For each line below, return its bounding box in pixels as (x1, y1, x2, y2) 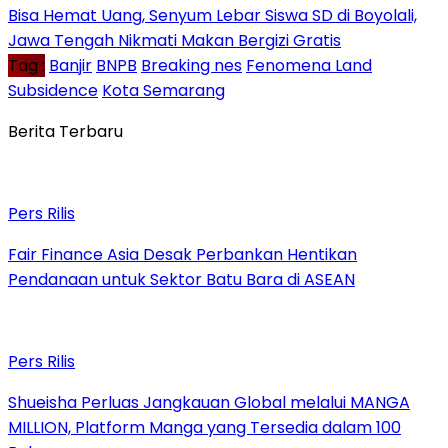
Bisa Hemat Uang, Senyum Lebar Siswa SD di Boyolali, (8, 3, 417, 27)
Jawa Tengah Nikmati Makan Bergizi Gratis (8, 28, 341, 52)
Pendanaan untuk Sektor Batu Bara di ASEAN (8, 267, 355, 291)
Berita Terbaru (8, 119, 123, 143)
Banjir (49, 53, 92, 77)
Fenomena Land (246, 53, 372, 77)
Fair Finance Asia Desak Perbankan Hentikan (8, 242, 357, 266)
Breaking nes (141, 53, 242, 77)
